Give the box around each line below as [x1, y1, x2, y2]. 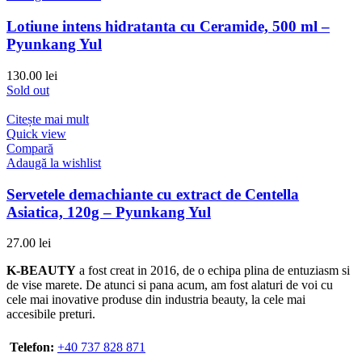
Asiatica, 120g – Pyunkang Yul [6, 203, 211, 221]
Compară [6, 141, 53, 155]
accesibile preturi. [6, 307, 95, 322]
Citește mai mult [6, 112, 89, 126]
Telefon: [10, 340, 54, 355]
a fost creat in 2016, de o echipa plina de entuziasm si [76, 263, 350, 278]
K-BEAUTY [6, 263, 76, 278]
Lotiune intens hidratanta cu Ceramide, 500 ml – [6, 18, 330, 36]
